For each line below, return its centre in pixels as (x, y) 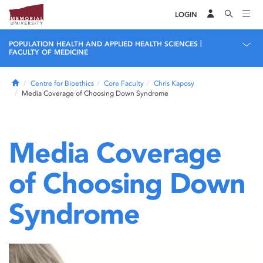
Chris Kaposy (174, 83)
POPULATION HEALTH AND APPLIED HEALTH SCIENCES (103, 44)
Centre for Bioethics (62, 83)
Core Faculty (124, 83)
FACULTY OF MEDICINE (48, 52)
